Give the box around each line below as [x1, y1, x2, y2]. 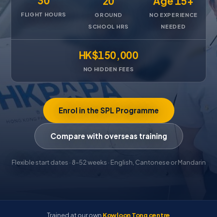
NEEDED [161, 23, 186, 30]
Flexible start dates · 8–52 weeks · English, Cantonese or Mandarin [11, 158, 206, 166]
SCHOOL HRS [88, 23, 129, 30]
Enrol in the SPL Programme [58, 106, 159, 115]
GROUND [94, 11, 123, 18]
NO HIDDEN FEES [83, 65, 134, 72]
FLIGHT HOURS [20, 11, 67, 17]
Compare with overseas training [50, 131, 167, 140]
